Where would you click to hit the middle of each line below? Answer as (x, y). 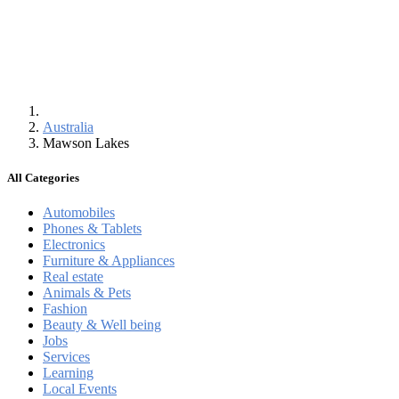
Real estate (73, 277)
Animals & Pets (87, 293)
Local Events (80, 389)
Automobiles (79, 213)
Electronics (74, 245)
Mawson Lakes (90, 143)
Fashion (65, 309)
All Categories (43, 178)
